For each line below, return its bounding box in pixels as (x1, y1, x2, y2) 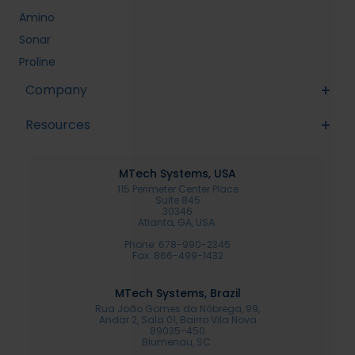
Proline (19, 54, 56, 70)
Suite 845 (155, 193, 200, 207)
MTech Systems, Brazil (114, 285, 241, 301)
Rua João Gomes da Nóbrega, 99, (95, 302, 260, 315)
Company (25, 81, 88, 99)
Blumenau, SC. (142, 335, 213, 349)
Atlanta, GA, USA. (138, 216, 217, 229)
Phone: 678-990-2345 (124, 238, 231, 251)
